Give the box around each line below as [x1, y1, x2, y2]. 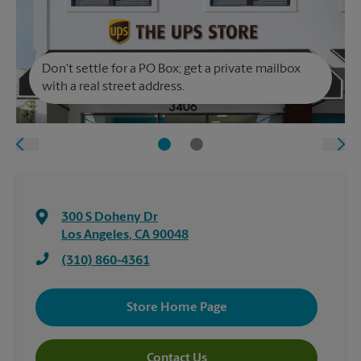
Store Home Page [126, 301, 227, 314]
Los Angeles [61, 229, 129, 242]
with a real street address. [42, 81, 185, 93]
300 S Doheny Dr [61, 211, 158, 224]
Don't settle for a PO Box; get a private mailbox [42, 63, 301, 76]
